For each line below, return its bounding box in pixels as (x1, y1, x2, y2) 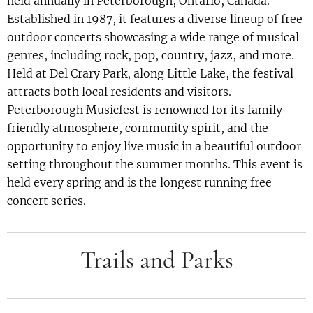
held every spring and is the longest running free (7, 175, 272, 190)
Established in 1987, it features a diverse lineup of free (7, 12, 303, 27)
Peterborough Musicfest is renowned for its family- (7, 103, 289, 117)
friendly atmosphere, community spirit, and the (7, 121, 268, 136)
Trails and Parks (80, 245, 233, 275)
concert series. (7, 194, 86, 208)
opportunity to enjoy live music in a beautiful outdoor (7, 139, 301, 154)
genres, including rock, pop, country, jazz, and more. (7, 48, 294, 63)
